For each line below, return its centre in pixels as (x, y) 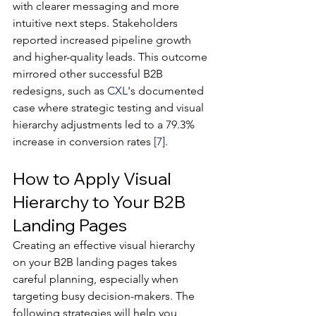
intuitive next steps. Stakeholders (97, 23)
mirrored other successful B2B (89, 74)
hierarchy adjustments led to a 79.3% (105, 124)
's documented (167, 91)
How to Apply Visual (94, 178)
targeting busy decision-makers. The (105, 296)
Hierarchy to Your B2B (101, 202)
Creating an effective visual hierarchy (105, 245)
